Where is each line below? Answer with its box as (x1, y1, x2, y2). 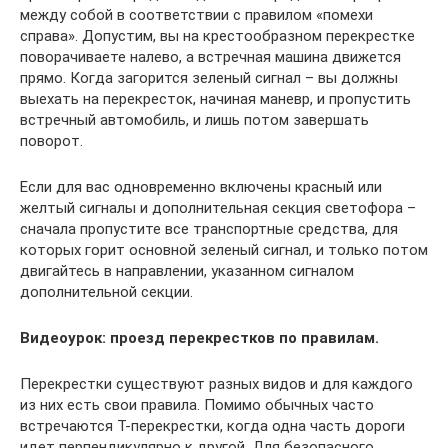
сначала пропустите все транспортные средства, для (20, 219, 398, 238)
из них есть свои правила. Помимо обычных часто (20, 395, 374, 414)
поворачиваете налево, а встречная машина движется (20, 47, 401, 66)
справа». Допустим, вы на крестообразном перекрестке (20, 26, 415, 45)
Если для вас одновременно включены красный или (20, 177, 382, 196)
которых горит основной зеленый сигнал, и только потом (20, 240, 428, 259)
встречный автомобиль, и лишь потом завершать (20, 110, 369, 129)
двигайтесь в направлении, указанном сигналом (20, 261, 354, 280)
